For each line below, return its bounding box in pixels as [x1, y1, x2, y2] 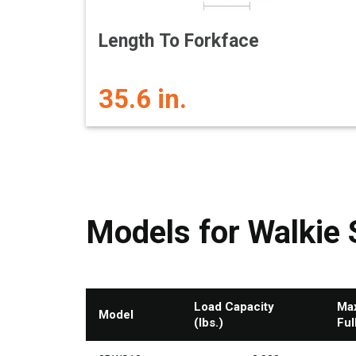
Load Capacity [194, 300, 274, 314]
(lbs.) [194, 315, 223, 330]
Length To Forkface [99, 30, 259, 52]
